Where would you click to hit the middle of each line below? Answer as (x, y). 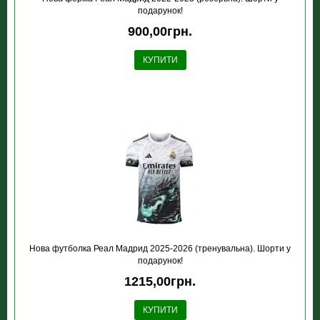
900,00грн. (160, 31)
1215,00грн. (160, 281)
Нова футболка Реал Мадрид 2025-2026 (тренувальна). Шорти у (160, 249)
